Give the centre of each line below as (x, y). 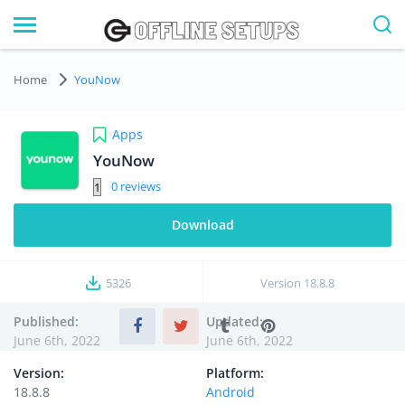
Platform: (235, 373)
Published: (46, 321)
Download (202, 225)
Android (231, 392)
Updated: (235, 321)
